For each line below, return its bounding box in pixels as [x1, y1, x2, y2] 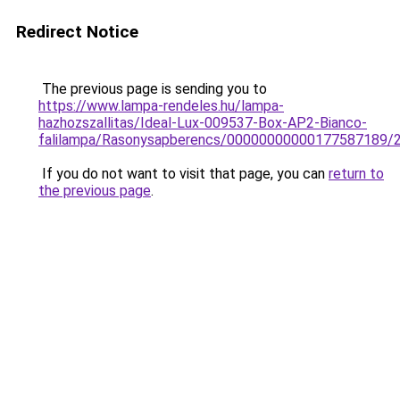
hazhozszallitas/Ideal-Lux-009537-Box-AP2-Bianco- [38, 114, 367, 131]
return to [329, 165, 384, 182]
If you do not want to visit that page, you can [38, 165, 329, 182]
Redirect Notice [16, 21, 138, 42]
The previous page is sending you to [38, 80, 267, 97]
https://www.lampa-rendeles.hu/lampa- [38, 97, 284, 114]
